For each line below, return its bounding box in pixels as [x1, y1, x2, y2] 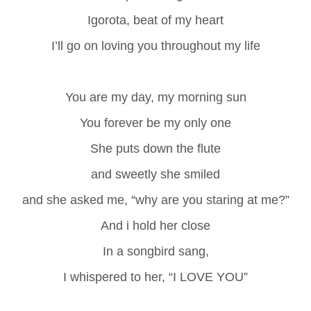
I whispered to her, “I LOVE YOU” [63, 269, 248, 284]
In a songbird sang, [102, 244, 209, 258]
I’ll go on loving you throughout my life [51, 38, 260, 53]
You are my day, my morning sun [65, 90, 246, 104]
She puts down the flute [90, 141, 221, 155]
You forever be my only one [80, 115, 231, 130]
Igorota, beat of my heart [87, 12, 224, 27]
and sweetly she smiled [91, 167, 220, 181]
